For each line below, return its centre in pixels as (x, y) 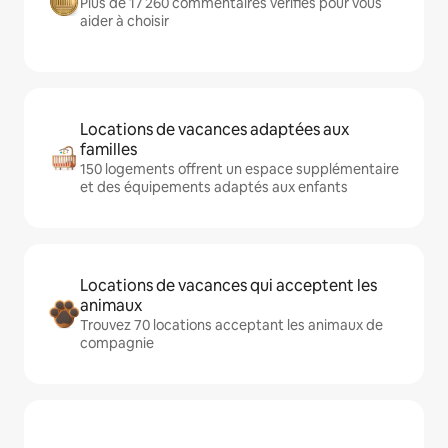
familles (108, 149)
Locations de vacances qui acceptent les (228, 285)
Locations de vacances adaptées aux (214, 129)
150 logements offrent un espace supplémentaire (239, 169)
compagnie (117, 343)
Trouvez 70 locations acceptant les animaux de (231, 325)
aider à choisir (124, 21)
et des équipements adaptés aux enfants (214, 187)
